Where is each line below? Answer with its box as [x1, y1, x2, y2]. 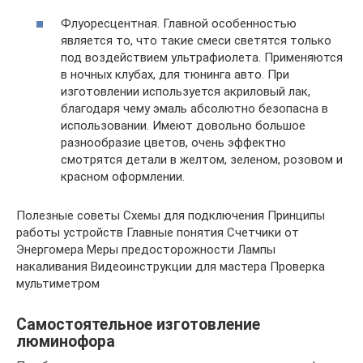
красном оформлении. [61, 169, 185, 184]
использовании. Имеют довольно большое [61, 117, 305, 133]
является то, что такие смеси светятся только [61, 32, 331, 48]
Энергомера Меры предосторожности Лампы [16, 241, 275, 257]
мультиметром [16, 275, 100, 291]
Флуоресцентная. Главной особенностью [61, 15, 297, 31]
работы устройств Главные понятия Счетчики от [16, 224, 299, 240]
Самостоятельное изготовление [16, 315, 260, 335]
